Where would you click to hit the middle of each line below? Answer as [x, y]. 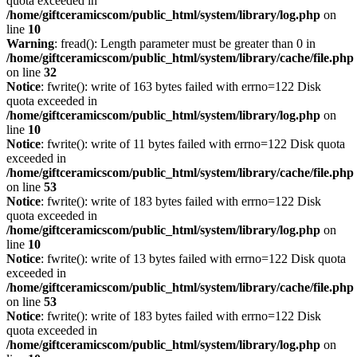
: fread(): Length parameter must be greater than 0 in [185, 43]
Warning [30, 43]
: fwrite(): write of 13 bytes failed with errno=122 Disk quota [193, 259]
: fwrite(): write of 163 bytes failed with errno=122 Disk [181, 86]
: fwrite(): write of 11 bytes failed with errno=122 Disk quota [193, 144]
